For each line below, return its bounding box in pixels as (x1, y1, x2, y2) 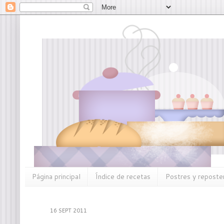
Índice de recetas (95, 171, 150, 182)
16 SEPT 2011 (50, 206, 87, 214)
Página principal (32, 171, 80, 182)
